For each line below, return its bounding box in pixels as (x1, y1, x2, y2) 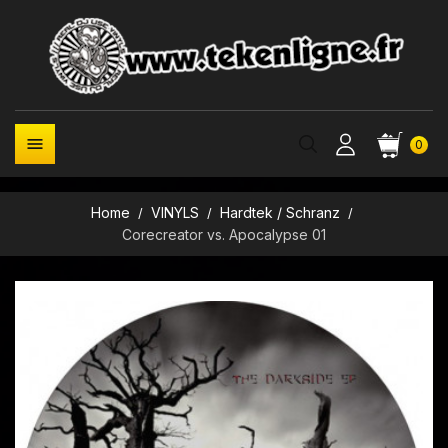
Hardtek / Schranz (220, 204, 341, 221)
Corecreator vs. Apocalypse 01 (122, 226, 326, 243)
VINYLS (150, 204, 199, 221)
